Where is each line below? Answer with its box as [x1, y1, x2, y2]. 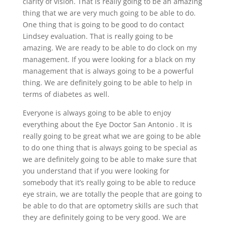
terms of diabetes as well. [22, 89, 109, 99]
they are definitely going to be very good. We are [22, 212, 186, 222]
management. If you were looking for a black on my [22, 54, 195, 64]
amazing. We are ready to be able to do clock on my [22, 42, 197, 52]
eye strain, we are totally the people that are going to [22, 189, 202, 199]
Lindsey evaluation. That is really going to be [22, 31, 173, 41]
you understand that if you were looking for [22, 165, 169, 176]
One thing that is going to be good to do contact [22, 19, 184, 29]
